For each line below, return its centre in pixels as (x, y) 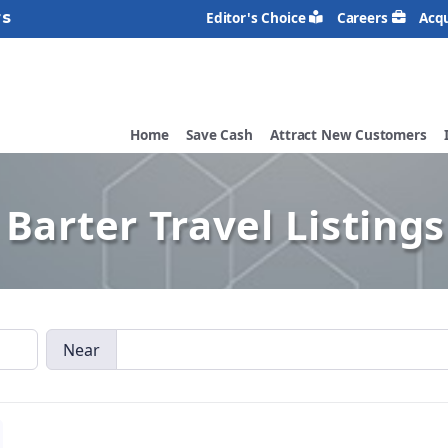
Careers (362, 17)
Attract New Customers (348, 134)
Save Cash (219, 134)
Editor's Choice (256, 17)
